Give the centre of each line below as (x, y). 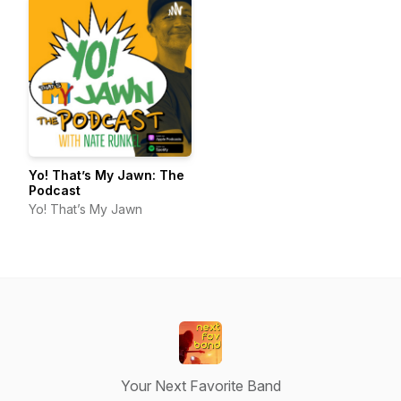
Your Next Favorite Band (200, 386)
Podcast (55, 190)
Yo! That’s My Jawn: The (107, 175)
